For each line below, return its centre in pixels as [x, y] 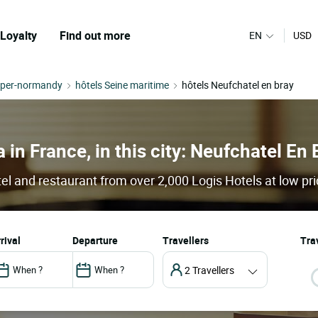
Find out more [95, 35]
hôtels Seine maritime [122, 85]
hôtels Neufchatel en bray [238, 85]
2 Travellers [209, 270]
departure [98, 241]
